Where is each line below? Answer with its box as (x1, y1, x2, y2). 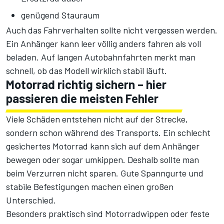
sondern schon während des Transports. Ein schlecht (6, 126, 210, 138)
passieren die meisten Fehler (6, 90, 158, 105)
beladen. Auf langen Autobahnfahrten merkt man (6, 51, 195, 62)
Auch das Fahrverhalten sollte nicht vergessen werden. (6, 24, 217, 35)
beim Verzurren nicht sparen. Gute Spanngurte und (6, 167, 203, 178)
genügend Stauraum (21, 9, 99, 20)
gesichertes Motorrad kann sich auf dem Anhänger (6, 140, 199, 151)
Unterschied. (6, 194, 56, 205)
